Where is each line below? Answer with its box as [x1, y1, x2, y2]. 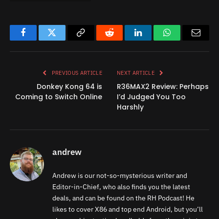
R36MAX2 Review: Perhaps [117, 81, 209, 91]
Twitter [51, 35, 77, 44]
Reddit [109, 35, 132, 44]
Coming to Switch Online [15, 91, 102, 102]
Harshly [117, 102, 144, 112]
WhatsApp [166, 35, 204, 44]
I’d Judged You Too [117, 91, 186, 102]
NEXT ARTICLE [117, 69, 156, 76]
